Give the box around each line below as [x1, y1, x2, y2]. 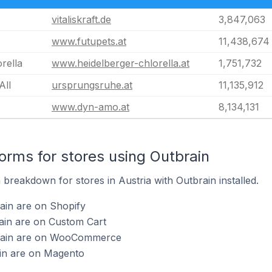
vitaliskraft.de [52, 13, 111, 25]
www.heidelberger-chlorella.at [52, 57, 189, 69]
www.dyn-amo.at [52, 101, 129, 113]
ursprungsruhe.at [52, 79, 132, 91]
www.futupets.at [52, 35, 126, 47]
